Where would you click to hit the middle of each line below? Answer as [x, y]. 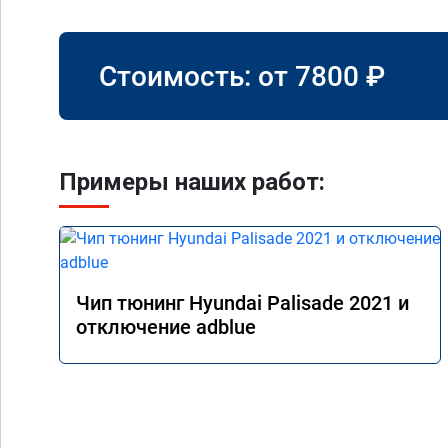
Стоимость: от [197, 76]
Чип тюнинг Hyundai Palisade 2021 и [242, 303]
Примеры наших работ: [192, 182]
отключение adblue [166, 327]
